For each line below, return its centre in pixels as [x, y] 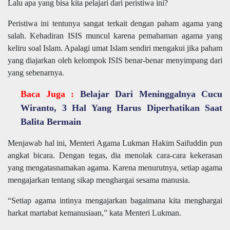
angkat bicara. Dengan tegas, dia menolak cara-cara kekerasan [115, 156]
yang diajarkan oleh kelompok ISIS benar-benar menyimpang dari [115, 61]
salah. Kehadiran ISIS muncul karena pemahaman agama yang [115, 36]
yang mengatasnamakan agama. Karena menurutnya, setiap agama [115, 168]
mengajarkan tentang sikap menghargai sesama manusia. [99, 180]
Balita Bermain [51, 122]
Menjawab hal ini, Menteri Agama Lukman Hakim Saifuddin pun [115, 143]
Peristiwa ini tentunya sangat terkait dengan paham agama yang [115, 24]
